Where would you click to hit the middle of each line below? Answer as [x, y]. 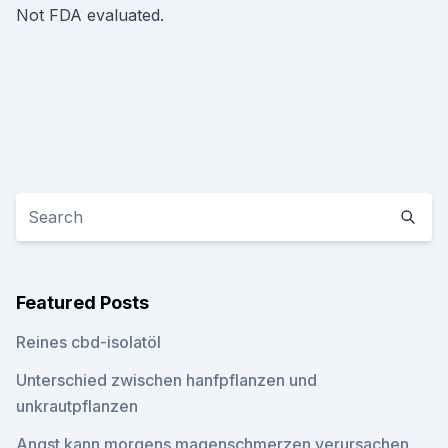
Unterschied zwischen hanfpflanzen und [166, 380]
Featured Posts [82, 302]
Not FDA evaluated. [90, 15]
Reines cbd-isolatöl [88, 342]
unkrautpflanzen [77, 406]
